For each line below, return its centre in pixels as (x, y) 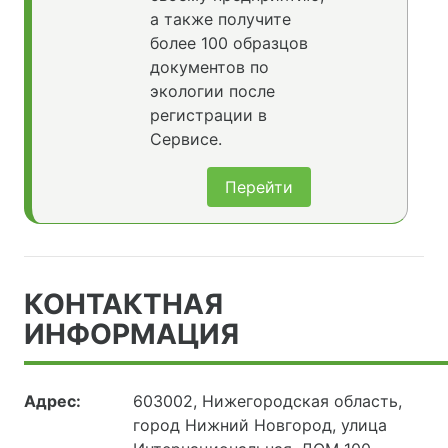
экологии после (212, 91)
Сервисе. (185, 139)
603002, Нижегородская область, (268, 401)
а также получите (220, 19)
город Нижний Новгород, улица (260, 425)
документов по (209, 67)
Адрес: (52, 401)
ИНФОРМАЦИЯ (131, 334)
